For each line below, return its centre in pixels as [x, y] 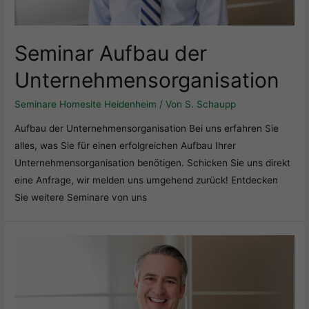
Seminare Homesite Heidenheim [86, 104]
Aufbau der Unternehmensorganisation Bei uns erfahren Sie [147, 129]
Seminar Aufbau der [111, 53]
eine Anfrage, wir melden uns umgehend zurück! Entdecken [147, 180]
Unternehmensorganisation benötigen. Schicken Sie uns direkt [153, 163]
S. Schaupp [211, 104]
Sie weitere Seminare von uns [81, 198]
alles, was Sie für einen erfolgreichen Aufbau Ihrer [126, 146]
